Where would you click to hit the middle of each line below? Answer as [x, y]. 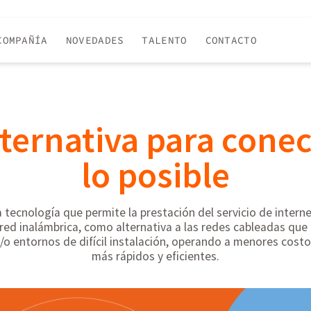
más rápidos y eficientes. [155, 256]
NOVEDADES [95, 41]
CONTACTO [231, 41]
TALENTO [165, 41]
